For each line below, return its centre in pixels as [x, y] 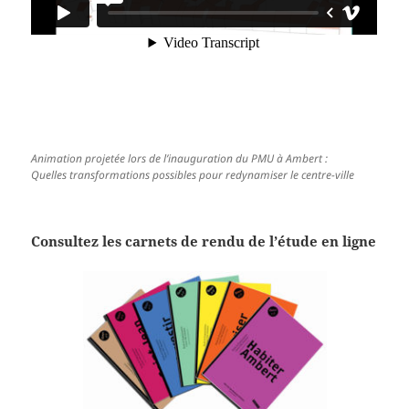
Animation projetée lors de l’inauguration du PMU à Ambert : [180, 159]
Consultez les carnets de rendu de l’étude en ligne [204, 241]
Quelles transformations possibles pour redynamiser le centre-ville [193, 175]
